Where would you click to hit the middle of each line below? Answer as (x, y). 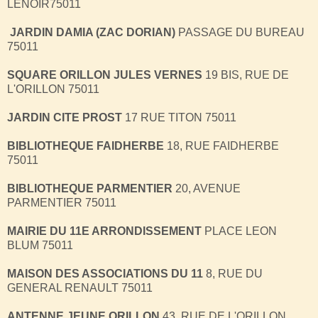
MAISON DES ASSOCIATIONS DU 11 (105, 273)
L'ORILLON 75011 (53, 89)
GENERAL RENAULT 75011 (80, 287)
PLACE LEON (239, 231)
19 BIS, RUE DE (247, 75)
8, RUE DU (233, 273)
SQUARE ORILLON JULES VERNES (106, 75)
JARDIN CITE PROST (65, 117)
